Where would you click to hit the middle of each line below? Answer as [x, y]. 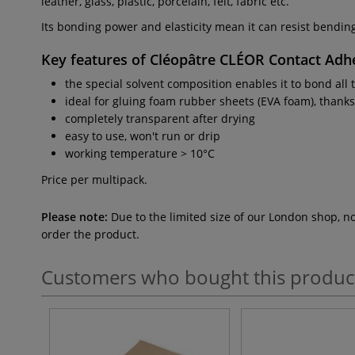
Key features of [95, 59]
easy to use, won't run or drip [143, 136]
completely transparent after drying [160, 118]
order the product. [90, 234]
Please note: [74, 217]
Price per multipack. [94, 179]
